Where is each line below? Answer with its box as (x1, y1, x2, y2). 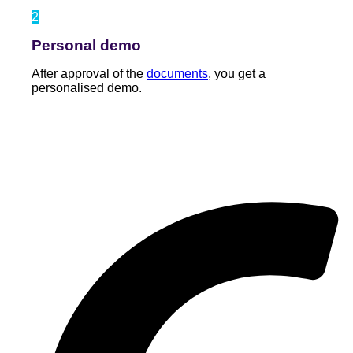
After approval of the (32, 67, 147, 81)
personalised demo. (32, 81, 142, 95)
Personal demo (32, 37, 141, 54)
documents (147, 67, 208, 81)
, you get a (208, 67, 266, 81)
